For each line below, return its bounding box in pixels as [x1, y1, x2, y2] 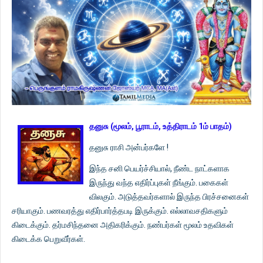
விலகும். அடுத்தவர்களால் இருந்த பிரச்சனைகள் [89, 191, 249, 201]
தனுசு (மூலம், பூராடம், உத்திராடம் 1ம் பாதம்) [89, 121, 232, 131]
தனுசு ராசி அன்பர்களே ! [89, 142, 168, 152]
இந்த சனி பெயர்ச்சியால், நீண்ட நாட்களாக [89, 163, 230, 173]
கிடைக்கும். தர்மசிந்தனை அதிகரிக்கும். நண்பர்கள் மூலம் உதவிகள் [12, 220, 234, 230]
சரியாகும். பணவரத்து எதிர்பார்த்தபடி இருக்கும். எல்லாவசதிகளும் [12, 205, 228, 215]
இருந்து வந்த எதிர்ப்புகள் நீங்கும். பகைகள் [89, 177, 228, 187]
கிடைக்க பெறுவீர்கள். [12, 234, 85, 244]
